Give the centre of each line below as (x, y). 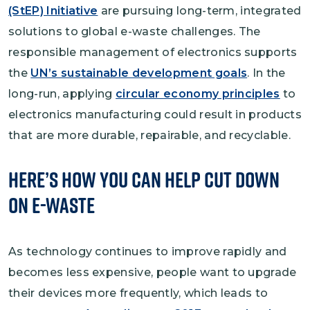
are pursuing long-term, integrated (200, 10)
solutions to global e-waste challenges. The (135, 31)
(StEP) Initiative (53, 10)
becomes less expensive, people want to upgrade (153, 272)
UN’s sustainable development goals (139, 73)
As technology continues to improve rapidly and (148, 251)
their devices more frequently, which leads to (138, 293)
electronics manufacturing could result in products (155, 114)
